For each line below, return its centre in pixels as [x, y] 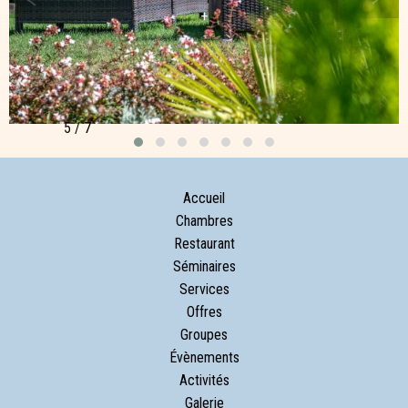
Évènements [204, 358]
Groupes [204, 335]
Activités [204, 381]
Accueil [204, 199]
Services [204, 290]
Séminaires [204, 267]
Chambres [204, 221]
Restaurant [204, 244]
